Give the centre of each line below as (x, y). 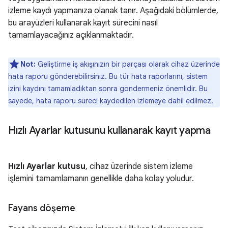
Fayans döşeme (42, 208)
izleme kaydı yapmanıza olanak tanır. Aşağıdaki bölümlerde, (113, 11)
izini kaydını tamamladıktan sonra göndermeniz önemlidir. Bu (108, 89)
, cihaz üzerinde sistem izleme (139, 166)
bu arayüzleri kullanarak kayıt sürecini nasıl (83, 23)
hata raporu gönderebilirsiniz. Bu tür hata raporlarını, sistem (108, 76)
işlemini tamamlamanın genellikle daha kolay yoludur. (101, 179)
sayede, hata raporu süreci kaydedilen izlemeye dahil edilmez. (111, 101)
